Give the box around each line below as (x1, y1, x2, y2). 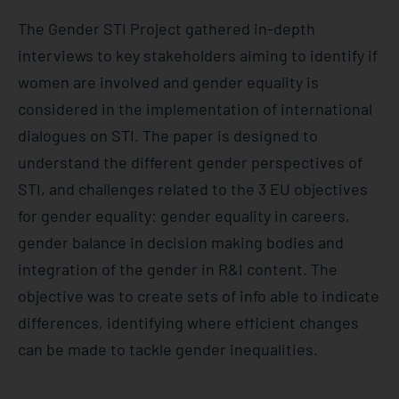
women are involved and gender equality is (18, 72, 319, 92)
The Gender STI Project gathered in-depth (18, 19, 315, 38)
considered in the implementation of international (18, 99, 372, 118)
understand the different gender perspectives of (18, 152, 362, 172)
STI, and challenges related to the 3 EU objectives (18, 179, 368, 199)
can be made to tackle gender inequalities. (18, 339, 318, 359)
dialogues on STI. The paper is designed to (18, 126, 318, 145)
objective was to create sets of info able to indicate (18, 286, 379, 305)
